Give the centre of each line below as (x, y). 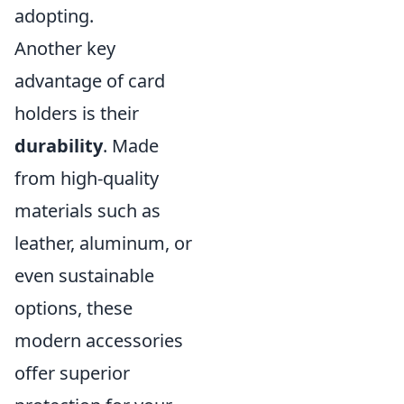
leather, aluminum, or (103, 243)
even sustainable (84, 275)
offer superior (72, 373)
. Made (131, 146)
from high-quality (87, 178)
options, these (73, 308)
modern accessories (99, 340)
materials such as (87, 211)
